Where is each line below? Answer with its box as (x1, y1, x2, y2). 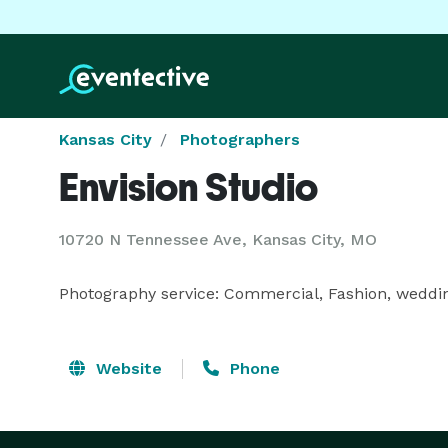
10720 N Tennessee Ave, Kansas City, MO (59, 230, 377, 249)
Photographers (180, 130, 300, 149)
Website (91, 359, 162, 378)
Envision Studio (59, 164, 318, 210)
